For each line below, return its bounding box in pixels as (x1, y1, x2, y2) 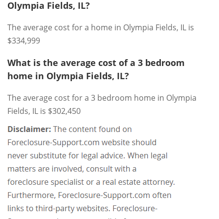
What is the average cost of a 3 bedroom (7, 57, 185, 68)
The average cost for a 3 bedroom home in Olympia (7, 92, 197, 103)
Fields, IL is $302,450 (7, 106, 81, 116)
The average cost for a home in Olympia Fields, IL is (7, 22, 194, 33)
